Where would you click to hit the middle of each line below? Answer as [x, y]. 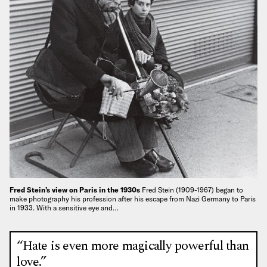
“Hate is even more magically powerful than [133, 246]
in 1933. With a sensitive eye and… [64, 207]
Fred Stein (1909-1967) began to [193, 190]
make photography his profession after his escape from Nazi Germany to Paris [133, 198]
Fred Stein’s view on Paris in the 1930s [76, 190]
